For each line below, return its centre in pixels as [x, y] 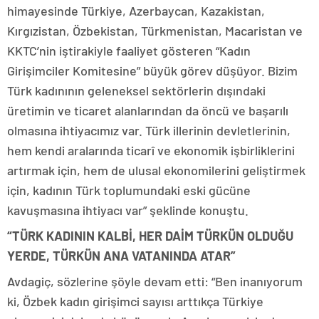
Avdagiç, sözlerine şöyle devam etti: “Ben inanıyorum [155, 282]
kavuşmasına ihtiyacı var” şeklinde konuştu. [128, 210]
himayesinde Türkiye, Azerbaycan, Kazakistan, [136, 11]
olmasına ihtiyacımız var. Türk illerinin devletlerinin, [149, 131]
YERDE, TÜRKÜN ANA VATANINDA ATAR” [121, 256]
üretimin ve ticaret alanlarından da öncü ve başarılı [148, 111]
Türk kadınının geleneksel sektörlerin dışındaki [136, 91]
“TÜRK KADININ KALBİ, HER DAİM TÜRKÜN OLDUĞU [150, 236]
